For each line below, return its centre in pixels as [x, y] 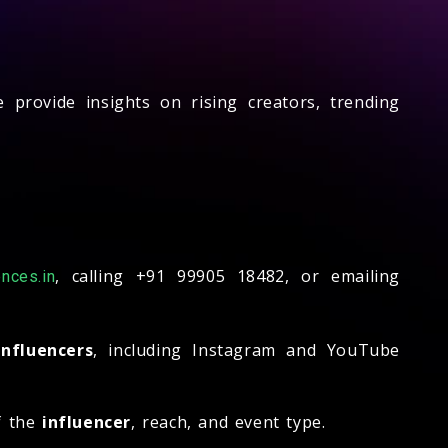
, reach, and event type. [228, 421]
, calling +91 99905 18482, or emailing [227, 275]
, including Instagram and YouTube [246, 349]
